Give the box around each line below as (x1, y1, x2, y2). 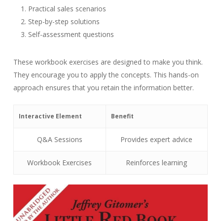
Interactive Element (18, 112, 82, 120)
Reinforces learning (126, 158, 187, 167)
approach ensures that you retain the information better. (13, 83, 194, 92)
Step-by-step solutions (28, 17, 100, 26)
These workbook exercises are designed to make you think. (13, 57, 203, 67)
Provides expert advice (120, 135, 193, 144)
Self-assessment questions (28, 30, 114, 39)
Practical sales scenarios (28, 4, 106, 13)
